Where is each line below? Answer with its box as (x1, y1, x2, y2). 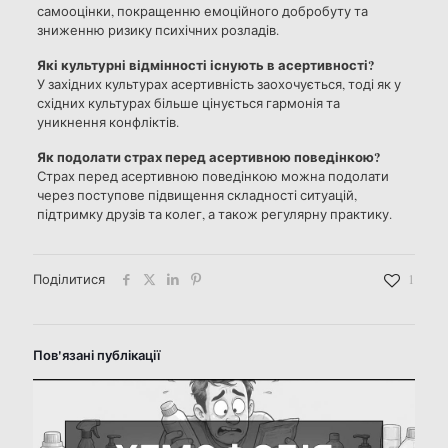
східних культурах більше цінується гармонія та (36, 94, 340, 113)
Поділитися (33, 270, 105, 289)
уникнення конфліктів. (36, 113, 179, 132)
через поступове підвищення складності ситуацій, (36, 186, 357, 205)
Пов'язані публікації (33, 345, 160, 365)
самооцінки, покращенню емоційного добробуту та (36, 2, 368, 21)
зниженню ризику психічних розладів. (36, 21, 279, 40)
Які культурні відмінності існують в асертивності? (36, 55, 375, 75)
